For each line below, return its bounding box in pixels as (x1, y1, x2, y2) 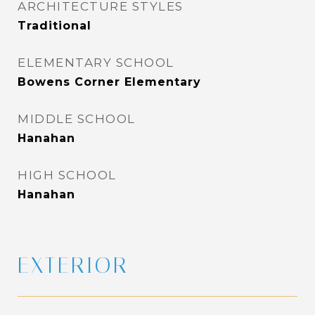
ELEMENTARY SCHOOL (18, 56, 174, 70)
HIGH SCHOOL (18, 168, 117, 182)
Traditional (18, 19, 91, 32)
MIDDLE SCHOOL (18, 112, 136, 126)
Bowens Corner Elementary (18, 75, 201, 89)
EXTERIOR (18, 252, 129, 278)
